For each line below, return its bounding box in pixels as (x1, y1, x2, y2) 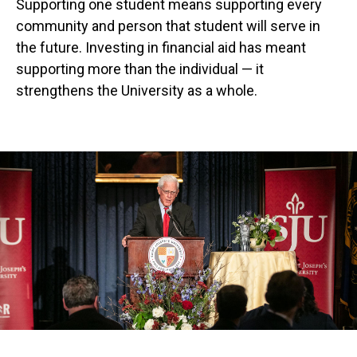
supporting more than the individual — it (16, 61, 264, 78)
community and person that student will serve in (16, 18, 320, 35)
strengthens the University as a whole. (16, 82, 257, 100)
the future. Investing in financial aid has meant (16, 39, 306, 57)
